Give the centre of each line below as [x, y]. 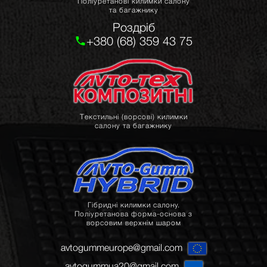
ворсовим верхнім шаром [133, 222]
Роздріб [133, 27]
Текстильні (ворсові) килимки [133, 116]
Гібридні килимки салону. [133, 204]
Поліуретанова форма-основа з [133, 213]
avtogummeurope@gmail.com [122, 247]
